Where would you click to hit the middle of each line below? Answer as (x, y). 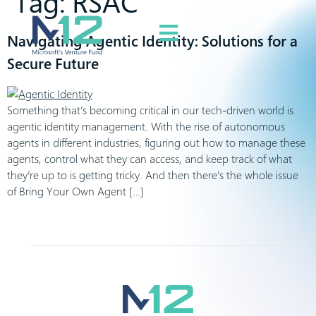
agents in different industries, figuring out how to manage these (156, 142)
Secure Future (53, 63)
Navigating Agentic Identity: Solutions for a (152, 41)
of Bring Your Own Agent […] (75, 191)
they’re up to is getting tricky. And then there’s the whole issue (153, 175)
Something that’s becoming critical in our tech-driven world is (150, 110)
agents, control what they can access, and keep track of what (150, 159)
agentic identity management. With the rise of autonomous (146, 126)
